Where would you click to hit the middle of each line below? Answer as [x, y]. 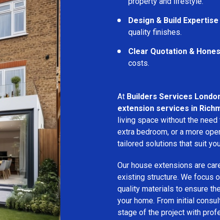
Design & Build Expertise [173, 20]
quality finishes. [155, 32]
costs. [139, 63]
